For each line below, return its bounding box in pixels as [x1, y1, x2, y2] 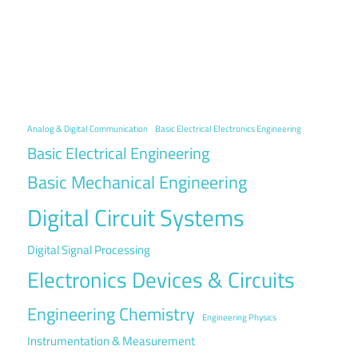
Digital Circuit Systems [27, 200, 244, 235]
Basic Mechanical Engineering [27, 169, 247, 196]
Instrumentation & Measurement [27, 332, 195, 350]
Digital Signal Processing [27, 241, 150, 259]
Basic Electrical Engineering [27, 141, 209, 165]
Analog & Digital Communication [27, 122, 148, 135]
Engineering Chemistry [27, 300, 195, 328]
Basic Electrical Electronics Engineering [155, 122, 301, 135]
